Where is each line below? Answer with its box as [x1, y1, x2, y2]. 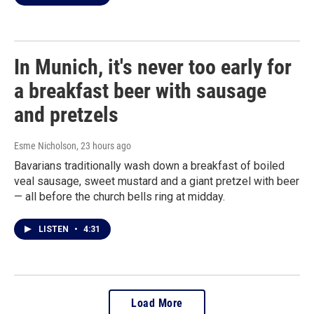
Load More [131, 296, 183, 310]
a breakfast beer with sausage [14, 78, 266, 103]
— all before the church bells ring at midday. [14, 190, 225, 203]
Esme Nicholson [14, 140, 76, 151]
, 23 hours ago [76, 140, 131, 151]
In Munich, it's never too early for [14, 55, 292, 79]
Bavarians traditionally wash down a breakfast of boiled [14, 159, 285, 172]
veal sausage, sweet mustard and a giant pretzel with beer [14, 175, 299, 188]
